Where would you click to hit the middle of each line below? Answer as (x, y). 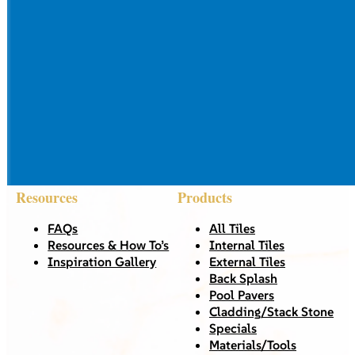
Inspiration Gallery (102, 261)
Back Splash (243, 278)
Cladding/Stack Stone (271, 311)
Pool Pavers (242, 294)
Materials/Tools (253, 344)
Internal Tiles (247, 244)
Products (205, 197)
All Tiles (232, 228)
